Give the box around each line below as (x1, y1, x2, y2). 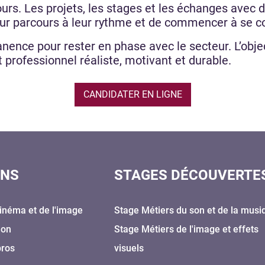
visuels (114, 242, 144, 254)
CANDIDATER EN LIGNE (83, 88, 182, 100)
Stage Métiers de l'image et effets (114, 223, 259, 235)
